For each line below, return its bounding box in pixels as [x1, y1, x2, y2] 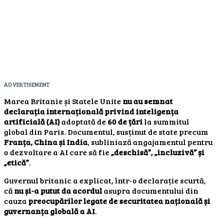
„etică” [4, 157, 29, 167]
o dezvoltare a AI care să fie [4, 146, 111, 157]
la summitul [143, 116, 189, 127]
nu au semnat [123, 95, 173, 106]
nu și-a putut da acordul [14, 185, 102, 196]
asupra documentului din [102, 185, 199, 196]
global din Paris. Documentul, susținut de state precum [4, 126, 208, 137]
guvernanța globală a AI [4, 205, 95, 216]
